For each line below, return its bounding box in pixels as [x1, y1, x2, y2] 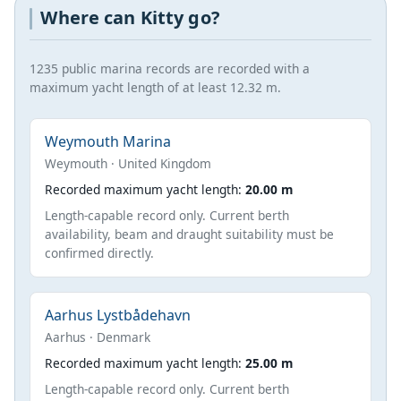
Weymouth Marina [45, 131, 171, 151]
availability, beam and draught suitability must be [45, 225, 334, 243]
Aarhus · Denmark [45, 328, 150, 346]
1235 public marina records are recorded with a [30, 59, 310, 77]
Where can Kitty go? [40, 5, 220, 30]
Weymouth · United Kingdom [45, 154, 211, 172]
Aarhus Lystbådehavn [45, 304, 191, 325]
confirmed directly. [45, 243, 154, 261]
